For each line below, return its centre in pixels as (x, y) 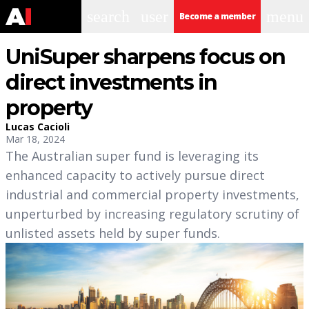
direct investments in (111, 82)
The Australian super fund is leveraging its (132, 156)
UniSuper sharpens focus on (145, 57)
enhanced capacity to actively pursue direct (135, 175)
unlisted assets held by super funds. (113, 233)
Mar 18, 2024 (35, 139)
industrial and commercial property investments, (152, 195)
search (108, 17)
